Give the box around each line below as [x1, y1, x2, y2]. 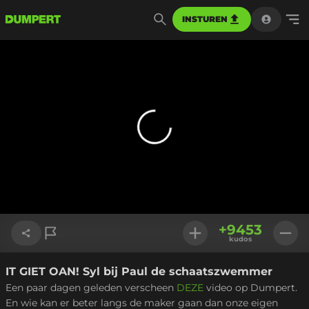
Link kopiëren [23, 268, 86, 280]
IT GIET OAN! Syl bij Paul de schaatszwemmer [6, 265, 272, 278]
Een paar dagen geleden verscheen [6, 281, 177, 294]
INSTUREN [182, 14, 228, 24]
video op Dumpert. [203, 281, 297, 294]
